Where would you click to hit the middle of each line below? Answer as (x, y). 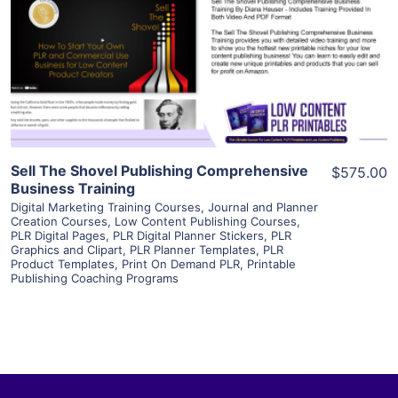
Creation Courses (59, 221)
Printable (271, 263)
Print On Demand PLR (181, 263)
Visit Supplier (199, 69)
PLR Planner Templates (193, 249)
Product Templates (63, 263)
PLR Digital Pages (58, 235)
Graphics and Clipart (67, 249)
